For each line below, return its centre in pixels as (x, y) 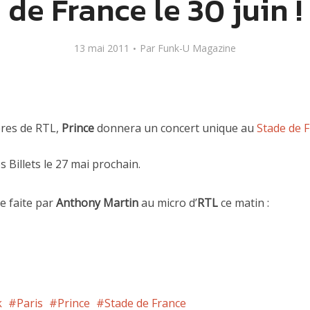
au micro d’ (168, 203)
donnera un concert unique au (175, 128)
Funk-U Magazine (197, 48)
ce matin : (244, 203)
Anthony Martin (97, 203)
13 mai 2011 (102, 48)
